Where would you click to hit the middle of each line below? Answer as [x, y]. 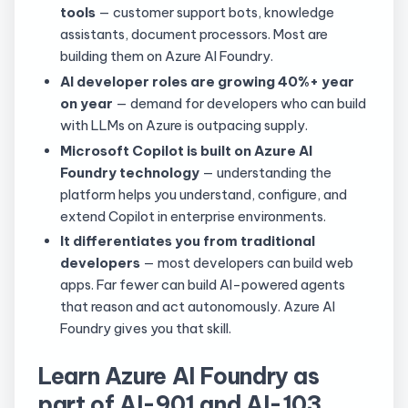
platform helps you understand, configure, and [203, 194]
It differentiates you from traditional [187, 241]
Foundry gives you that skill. [145, 329]
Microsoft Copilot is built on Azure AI [186, 150]
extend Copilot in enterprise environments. [193, 216]
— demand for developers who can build [239, 103]
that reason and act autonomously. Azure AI [197, 307]
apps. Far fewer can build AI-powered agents [202, 285]
